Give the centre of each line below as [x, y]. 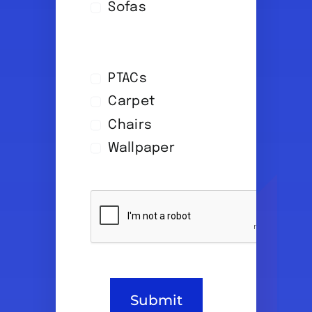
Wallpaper [141, 148]
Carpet [132, 102]
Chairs [130, 125]
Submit [156, 300]
